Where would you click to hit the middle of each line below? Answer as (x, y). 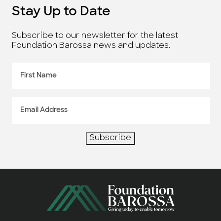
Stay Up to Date (61, 12)
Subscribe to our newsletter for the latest (95, 36)
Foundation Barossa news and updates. (91, 46)
